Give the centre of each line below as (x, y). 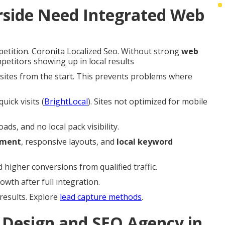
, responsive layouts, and (69, 141)
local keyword (145, 141)
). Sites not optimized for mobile (148, 101)
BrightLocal (66, 101)
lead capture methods (101, 197)
